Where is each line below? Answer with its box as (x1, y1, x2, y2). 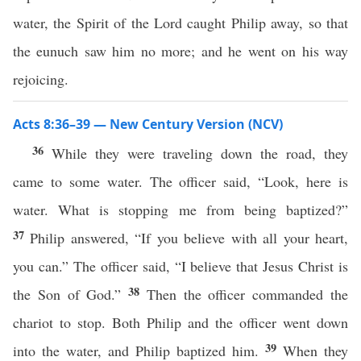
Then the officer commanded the (146, 284, 349, 304)
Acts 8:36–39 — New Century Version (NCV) (13, 115, 283, 133)
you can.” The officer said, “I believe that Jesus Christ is (13, 256, 348, 276)
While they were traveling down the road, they (52, 143, 348, 163)
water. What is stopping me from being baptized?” (13, 200, 348, 219)
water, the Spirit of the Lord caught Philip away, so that (13, 13, 348, 32)
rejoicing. (13, 69, 68, 89)
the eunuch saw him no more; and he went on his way (13, 41, 348, 60)
